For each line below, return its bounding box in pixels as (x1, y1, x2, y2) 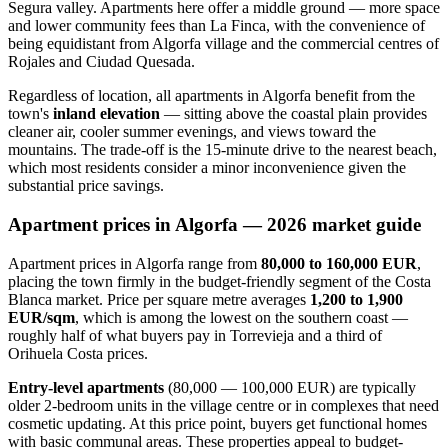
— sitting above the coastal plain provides (160, 105, 427, 123)
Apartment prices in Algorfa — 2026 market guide (8, 214, 421, 236)
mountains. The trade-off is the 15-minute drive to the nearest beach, (8, 141, 437, 159)
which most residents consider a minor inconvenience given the (8, 159, 406, 177)
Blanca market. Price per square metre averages (8, 290, 310, 308)
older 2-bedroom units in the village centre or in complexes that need (8, 396, 439, 414)
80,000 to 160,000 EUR (261, 254, 417, 272)
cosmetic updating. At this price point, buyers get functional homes (8, 414, 427, 432)
